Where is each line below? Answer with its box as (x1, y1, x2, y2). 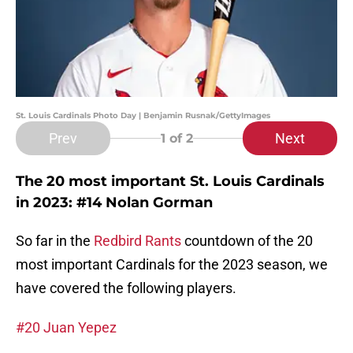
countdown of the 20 (184, 232, 313, 250)
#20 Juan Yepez (16, 319, 117, 336)
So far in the (16, 232, 94, 250)
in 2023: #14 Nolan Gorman (16, 194, 213, 212)
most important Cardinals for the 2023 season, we (16, 256, 328, 273)
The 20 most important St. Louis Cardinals (16, 173, 325, 191)
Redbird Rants (94, 232, 184, 250)
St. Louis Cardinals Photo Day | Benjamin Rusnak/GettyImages (16, 110, 270, 121)
